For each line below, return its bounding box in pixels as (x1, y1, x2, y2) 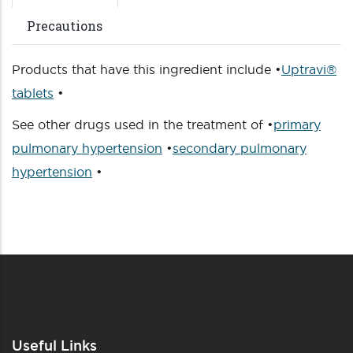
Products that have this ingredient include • (12, 62, 281, 76)
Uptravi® (281, 62, 336, 76)
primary (273, 117, 321, 132)
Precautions (27, 17, 102, 34)
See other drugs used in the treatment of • (12, 117, 273, 132)
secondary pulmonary (173, 141, 307, 155)
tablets (12, 86, 54, 100)
